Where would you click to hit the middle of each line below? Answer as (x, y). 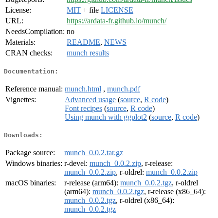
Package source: (30, 153)
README (83, 42)
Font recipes (83, 108)
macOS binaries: (31, 183)
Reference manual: (34, 89)
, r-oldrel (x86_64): (145, 200)
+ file (91, 10)
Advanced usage (90, 99)
